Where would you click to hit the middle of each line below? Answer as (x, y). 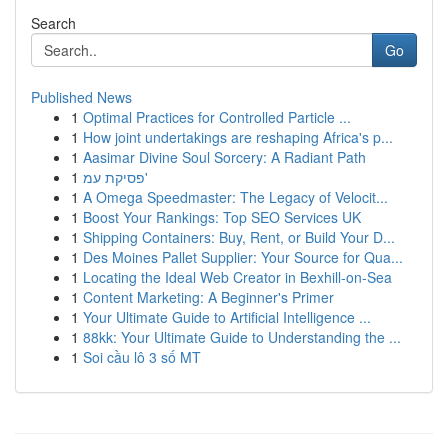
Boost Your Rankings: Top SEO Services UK (222, 217)
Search (53, 23)
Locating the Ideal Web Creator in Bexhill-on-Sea (237, 277)
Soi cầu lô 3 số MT (142, 357)
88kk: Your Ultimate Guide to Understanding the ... (242, 337)
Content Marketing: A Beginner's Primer (208, 297)
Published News (81, 97)
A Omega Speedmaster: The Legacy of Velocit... (235, 197)
